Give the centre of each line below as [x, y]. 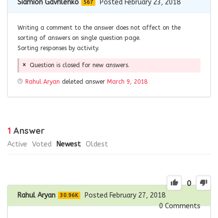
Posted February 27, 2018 [125, 196]
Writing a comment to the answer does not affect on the [99, 28]
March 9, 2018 [127, 82]
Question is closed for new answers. [80, 65]
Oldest [97, 145]
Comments [182, 206]
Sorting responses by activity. [58, 48]
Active [17, 145]
